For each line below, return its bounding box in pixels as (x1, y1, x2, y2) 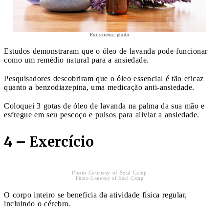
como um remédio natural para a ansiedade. (4, 55, 149, 64)
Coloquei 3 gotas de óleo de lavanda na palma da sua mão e (4, 101, 205, 110)
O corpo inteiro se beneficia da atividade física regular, (4, 190, 187, 199)
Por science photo (89, 31, 130, 37)
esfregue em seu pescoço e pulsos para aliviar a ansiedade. (4, 110, 199, 119)
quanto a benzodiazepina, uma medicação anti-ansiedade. (4, 83, 195, 91)
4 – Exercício (4, 132, 94, 151)
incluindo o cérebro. (4, 199, 71, 208)
